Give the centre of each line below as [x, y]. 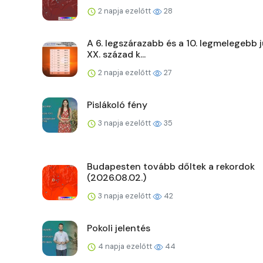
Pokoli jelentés [119, 228]
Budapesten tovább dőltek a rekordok [171, 167]
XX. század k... [116, 55]
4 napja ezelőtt [125, 247]
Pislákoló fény [117, 105]
